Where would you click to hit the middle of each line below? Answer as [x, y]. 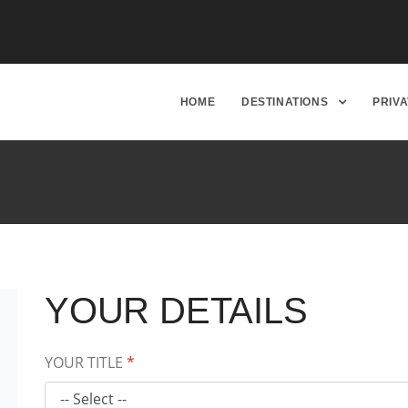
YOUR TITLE [86, 362]
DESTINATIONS [286, 102]
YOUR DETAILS [176, 311]
